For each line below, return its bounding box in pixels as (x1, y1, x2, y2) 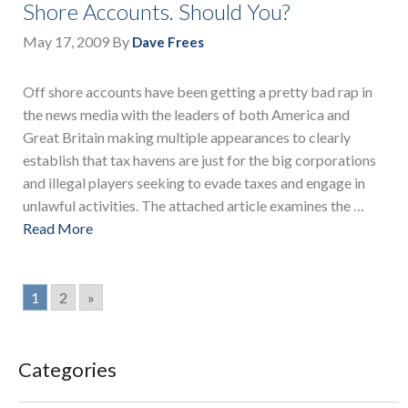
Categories (18, 356, 117, 382)
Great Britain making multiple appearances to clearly (23, 128, 351, 147)
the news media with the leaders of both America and (23, 106, 350, 124)
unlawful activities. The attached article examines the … (23, 197, 364, 215)
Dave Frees (132, 34, 204, 51)
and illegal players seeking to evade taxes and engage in (23, 174, 365, 192)
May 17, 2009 (23, 33, 109, 51)
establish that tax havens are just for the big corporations (23, 151, 376, 169)
